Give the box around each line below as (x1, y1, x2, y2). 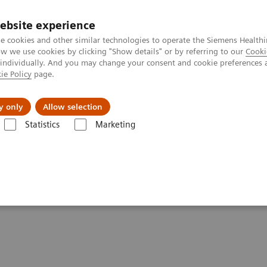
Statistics (24, 119, 60, 130)
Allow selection (43, 102, 103, 111)
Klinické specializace (159, 92, 250, 104)
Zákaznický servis (35, 92, 113, 104)
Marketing (95, 119, 135, 130)
